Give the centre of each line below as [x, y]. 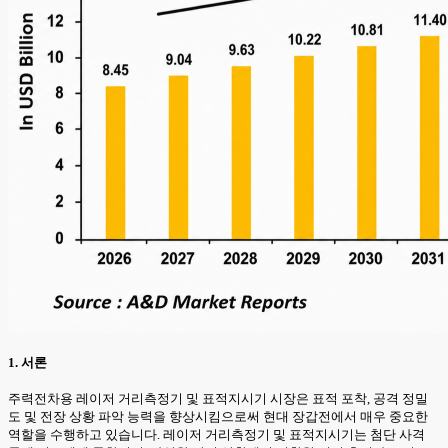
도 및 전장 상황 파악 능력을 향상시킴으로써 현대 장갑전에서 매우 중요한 [218, 416]
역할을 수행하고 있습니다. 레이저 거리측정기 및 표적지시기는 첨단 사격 [216, 434]
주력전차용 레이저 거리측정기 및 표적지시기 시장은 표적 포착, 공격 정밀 [218, 398]
